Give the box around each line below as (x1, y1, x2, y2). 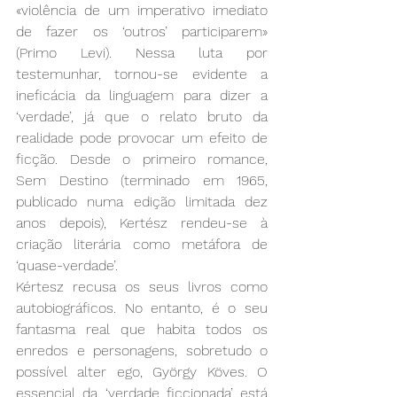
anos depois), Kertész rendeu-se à (16, 214, 268, 232)
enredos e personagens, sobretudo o (16, 342, 268, 360)
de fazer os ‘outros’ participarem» (16, 23, 268, 41)
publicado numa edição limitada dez (16, 193, 268, 211)
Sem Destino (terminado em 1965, (16, 172, 268, 190)
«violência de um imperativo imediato (16, 2, 268, 19)
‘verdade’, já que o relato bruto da (16, 108, 268, 126)
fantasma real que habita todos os (16, 321, 268, 339)
